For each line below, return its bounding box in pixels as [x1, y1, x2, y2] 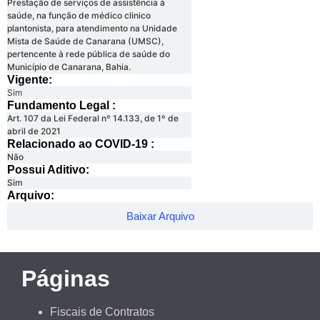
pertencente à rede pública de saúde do [7, 49, 170, 60]
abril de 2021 [7, 126, 61, 137]
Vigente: [7, 74, 52, 86]
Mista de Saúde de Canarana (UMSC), [7, 36, 164, 47]
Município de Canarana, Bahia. [7, 61, 131, 73]
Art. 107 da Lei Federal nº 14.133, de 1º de [7, 113, 179, 124]
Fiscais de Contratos [50, 306, 154, 319]
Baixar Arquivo [126, 210, 194, 223]
